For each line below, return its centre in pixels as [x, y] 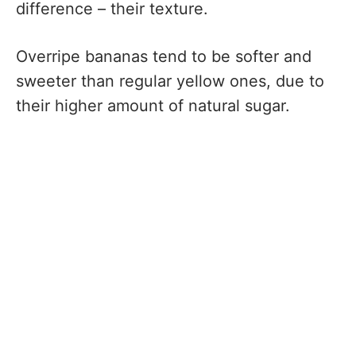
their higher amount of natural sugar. [153, 105]
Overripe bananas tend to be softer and [164, 56]
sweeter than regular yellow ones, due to [170, 81]
